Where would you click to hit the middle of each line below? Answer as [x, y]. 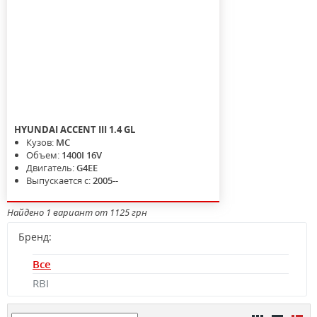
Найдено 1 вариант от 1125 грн [77, 212]
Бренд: [35, 237]
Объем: [44, 155]
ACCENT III [83, 129]
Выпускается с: [59, 180]
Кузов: [41, 142]
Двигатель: [51, 168]
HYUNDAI [36, 129]
